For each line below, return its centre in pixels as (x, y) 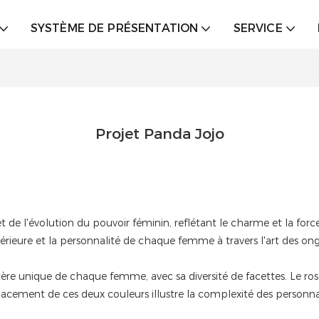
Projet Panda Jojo (159, 134)
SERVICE (258, 28)
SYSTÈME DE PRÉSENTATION (114, 28)
